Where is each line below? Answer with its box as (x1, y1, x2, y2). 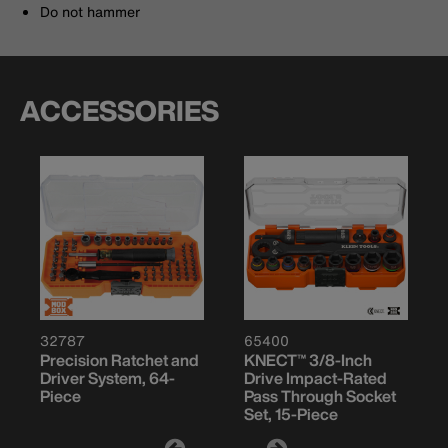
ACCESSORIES (20, 90, 219, 132)
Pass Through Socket (244, 384, 396, 409)
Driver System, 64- (40, 366, 175, 391)
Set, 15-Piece (244, 402, 338, 427)
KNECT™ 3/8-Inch (244, 348, 372, 373)
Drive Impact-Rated (244, 366, 387, 391)
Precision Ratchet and (40, 348, 199, 373)
